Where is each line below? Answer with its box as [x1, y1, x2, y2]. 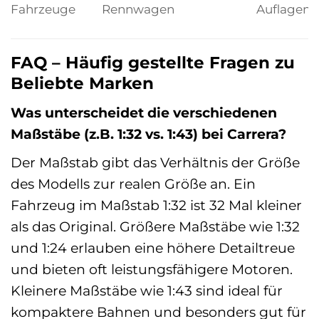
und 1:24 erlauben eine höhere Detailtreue [11, 239, 295, 256]
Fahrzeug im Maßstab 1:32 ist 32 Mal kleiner [11, 196, 302, 214]
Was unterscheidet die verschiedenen [11, 104, 277, 122]
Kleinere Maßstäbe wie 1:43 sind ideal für [11, 281, 283, 299]
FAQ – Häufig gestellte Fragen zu [11, 52, 295, 73]
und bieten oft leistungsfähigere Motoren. [11, 260, 293, 278]
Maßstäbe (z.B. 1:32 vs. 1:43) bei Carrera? [11, 125, 286, 143]
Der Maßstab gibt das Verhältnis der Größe [11, 153, 300, 171]
